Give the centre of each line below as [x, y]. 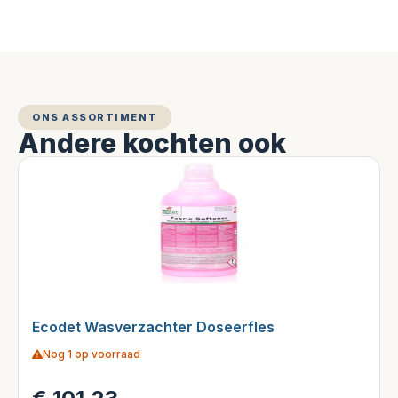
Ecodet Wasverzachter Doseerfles [153, 327]
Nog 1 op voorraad [92, 354]
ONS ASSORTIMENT [95, 117]
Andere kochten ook [152, 143]
